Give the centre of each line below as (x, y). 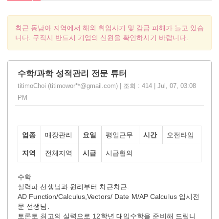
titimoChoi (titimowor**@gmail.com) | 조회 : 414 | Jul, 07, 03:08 (107, 86)
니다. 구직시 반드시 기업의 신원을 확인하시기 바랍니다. (102, 37)
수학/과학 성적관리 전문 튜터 (72, 73)
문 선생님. (33, 206)
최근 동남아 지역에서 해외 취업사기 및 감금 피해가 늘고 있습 (109, 28)
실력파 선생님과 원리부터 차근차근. (73, 186)
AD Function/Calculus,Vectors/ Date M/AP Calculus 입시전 (109, 196)
